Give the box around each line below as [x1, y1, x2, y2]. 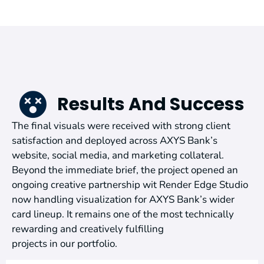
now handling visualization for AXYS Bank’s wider [12, 193, 235, 207]
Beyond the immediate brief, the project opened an [12, 163, 238, 177]
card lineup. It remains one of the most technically [12, 207, 234, 222]
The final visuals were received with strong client [12, 119, 230, 133]
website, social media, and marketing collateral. [12, 148, 224, 163]
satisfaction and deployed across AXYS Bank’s [12, 134, 217, 148]
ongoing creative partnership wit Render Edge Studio [12, 178, 248, 192]
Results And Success [57, 92, 245, 117]
